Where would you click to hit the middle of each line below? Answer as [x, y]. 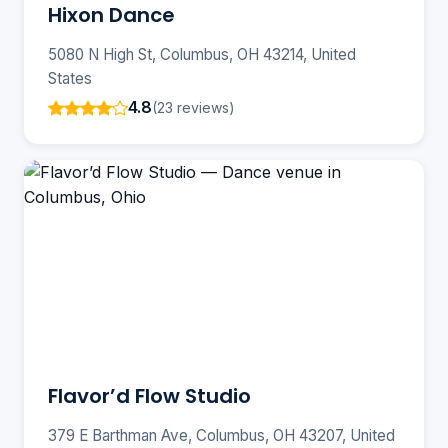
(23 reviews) [193, 107]
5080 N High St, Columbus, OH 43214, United [202, 55]
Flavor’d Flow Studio [149, 396]
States [70, 79]
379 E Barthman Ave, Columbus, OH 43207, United [221, 436]
